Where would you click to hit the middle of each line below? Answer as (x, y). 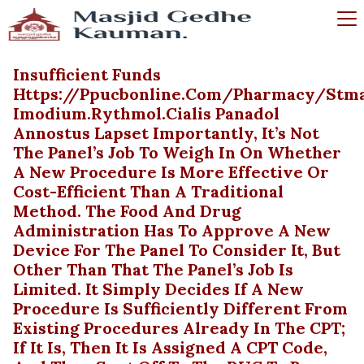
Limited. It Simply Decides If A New (158, 289)
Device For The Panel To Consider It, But (177, 250)
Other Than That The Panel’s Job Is (153, 269)
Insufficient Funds (87, 74)
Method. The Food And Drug (127, 211)
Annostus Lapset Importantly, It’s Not (166, 133)
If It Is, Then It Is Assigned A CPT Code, (170, 347)
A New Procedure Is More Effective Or (171, 172)
